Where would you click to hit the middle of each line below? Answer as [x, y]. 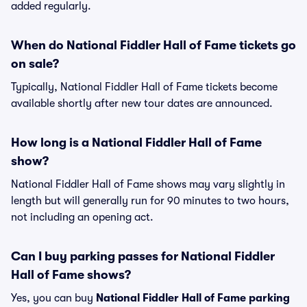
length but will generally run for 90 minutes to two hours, [150, 201]
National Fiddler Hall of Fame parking [193, 298]
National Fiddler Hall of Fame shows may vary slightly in [148, 184]
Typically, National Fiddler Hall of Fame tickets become [144, 87]
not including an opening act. [82, 217]
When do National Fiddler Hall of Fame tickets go [153, 45]
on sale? [35, 64]
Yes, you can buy [53, 298]
